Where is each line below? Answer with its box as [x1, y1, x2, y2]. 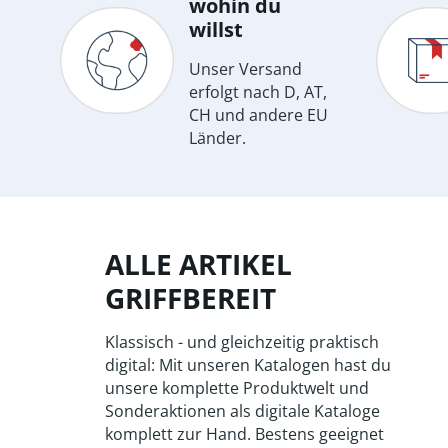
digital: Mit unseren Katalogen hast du [104, 354, 391, 377]
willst [189, 16, 243, 44]
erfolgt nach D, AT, [189, 81, 327, 104]
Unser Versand [189, 58, 302, 81]
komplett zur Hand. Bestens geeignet [104, 423, 384, 446]
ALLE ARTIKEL [104, 245, 292, 284]
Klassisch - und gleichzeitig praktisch [104, 331, 379, 354]
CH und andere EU [189, 104, 328, 127]
